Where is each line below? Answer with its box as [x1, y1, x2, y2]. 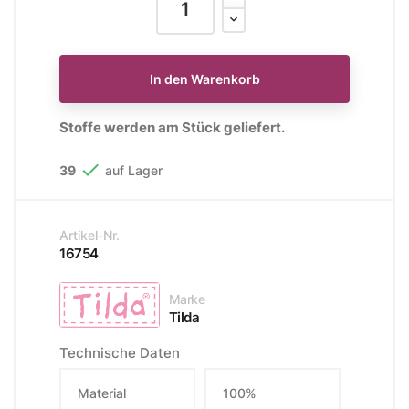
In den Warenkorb [149, 70, 260, 87]
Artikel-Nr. [59, 226, 120, 243]
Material [78, 384, 127, 401]
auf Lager [101, 162, 163, 178]
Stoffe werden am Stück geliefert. [59, 118, 285, 136]
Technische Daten [59, 343, 180, 362]
